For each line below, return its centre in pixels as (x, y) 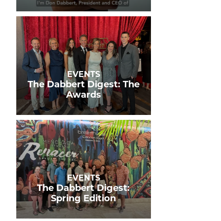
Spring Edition (84, 198)
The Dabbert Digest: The (83, 84)
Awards (83, 95)
